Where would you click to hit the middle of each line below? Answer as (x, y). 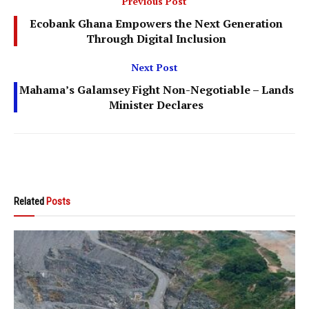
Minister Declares (156, 104)
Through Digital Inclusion (156, 38)
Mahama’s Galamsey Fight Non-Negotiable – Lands (156, 89)
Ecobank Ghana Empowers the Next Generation (156, 23)
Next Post (154, 67)
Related (29, 201)
